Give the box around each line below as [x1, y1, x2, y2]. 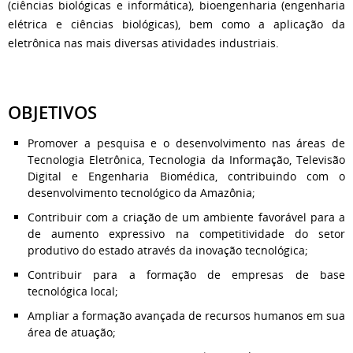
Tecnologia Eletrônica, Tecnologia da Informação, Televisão [28, 151, 345, 167]
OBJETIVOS [8, 100, 97, 124]
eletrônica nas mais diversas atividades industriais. [8, 35, 282, 50]
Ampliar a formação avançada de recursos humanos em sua [28, 307, 345, 323]
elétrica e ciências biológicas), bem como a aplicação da [8, 16, 345, 32]
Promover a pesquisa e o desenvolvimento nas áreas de [28, 135, 345, 150]
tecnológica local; [28, 283, 118, 299]
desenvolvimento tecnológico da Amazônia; [28, 184, 255, 200]
